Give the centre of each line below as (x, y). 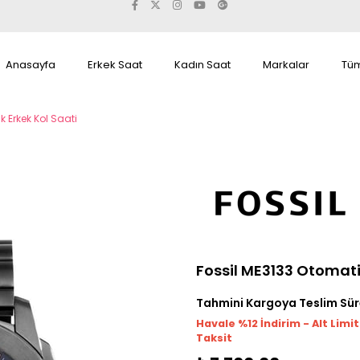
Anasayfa (31, 65)
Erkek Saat (115, 65)
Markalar (286, 65)
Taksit (214, 338)
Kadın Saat (202, 65)
